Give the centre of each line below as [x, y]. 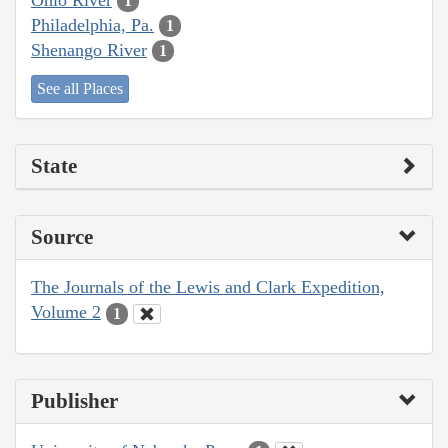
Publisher [74, 400]
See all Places [80, 89]
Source [62, 237]
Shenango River [89, 49]
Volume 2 [66, 312]
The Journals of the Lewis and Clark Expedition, [208, 287]
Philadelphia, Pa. [92, 24]
